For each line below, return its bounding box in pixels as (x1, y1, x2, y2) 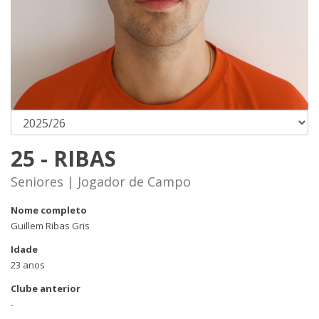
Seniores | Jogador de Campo (11, 173, 191, 190)
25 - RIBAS (11, 144, 116, 173)
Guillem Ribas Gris (11, 219, 90, 232)
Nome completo (11, 204, 87, 216)
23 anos (11, 258, 45, 271)
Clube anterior (11, 282, 80, 295)
